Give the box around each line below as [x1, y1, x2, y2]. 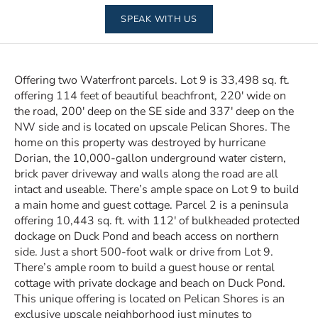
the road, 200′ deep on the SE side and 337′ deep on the [14, 104, 294, 119]
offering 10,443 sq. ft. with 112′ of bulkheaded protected [14, 213, 300, 229]
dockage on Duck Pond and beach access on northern [14, 229, 279, 244]
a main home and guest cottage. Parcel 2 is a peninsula [14, 197, 288, 213]
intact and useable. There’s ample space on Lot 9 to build [14, 182, 299, 197]
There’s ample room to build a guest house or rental [14, 260, 275, 275]
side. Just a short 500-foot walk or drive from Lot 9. [14, 244, 273, 260]
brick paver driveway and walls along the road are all [14, 166, 278, 182]
